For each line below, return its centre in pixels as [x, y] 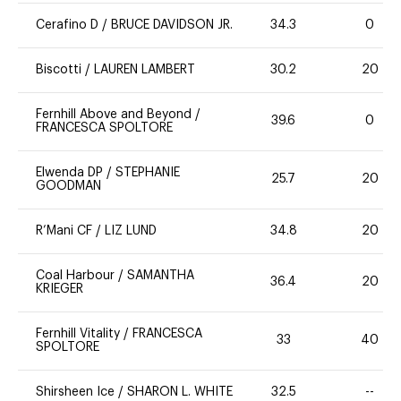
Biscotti [60, 69]
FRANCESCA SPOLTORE [104, 128]
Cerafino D [67, 25]
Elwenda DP [69, 172]
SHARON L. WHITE [180, 392]
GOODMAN [68, 186]
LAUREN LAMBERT [145, 69]
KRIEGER [60, 289]
